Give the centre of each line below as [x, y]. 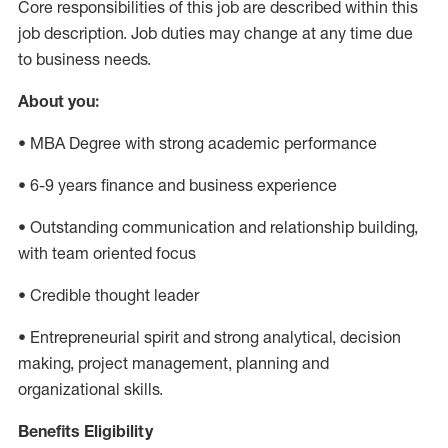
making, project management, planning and [173, 363]
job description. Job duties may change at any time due [215, 33]
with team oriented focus [107, 253]
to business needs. [84, 59]
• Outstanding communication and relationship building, [218, 227]
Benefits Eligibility [85, 431]
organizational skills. [90, 389]
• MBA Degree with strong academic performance [197, 143]
